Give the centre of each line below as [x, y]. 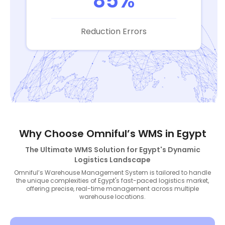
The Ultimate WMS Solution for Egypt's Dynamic [113, 150]
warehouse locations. [113, 197]
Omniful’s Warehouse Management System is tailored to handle [113, 173]
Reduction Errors [114, 31]
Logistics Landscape [113, 160]
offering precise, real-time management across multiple [113, 189]
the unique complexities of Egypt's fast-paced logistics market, [113, 181]
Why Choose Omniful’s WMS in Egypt [113, 134]
